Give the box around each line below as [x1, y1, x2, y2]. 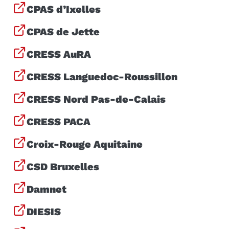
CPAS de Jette [27, 25, 100, 38]
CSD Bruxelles [27, 160, 99, 173]
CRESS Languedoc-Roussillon [27, 70, 177, 83]
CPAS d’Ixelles [27, 3, 101, 15]
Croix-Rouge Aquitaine [27, 138, 143, 150]
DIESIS [27, 205, 61, 218]
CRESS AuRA [27, 48, 91, 60]
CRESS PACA [27, 115, 90, 128]
